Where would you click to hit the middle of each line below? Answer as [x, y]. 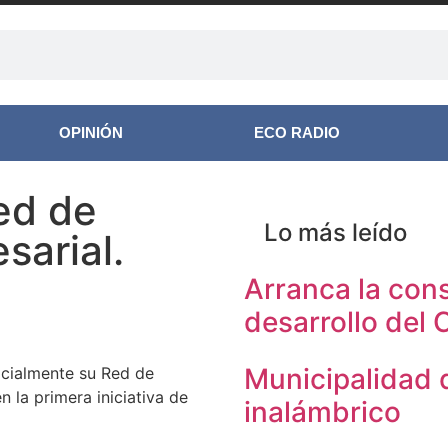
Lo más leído [335, 232]
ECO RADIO [297, 132]
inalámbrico [322, 412]
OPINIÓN [90, 132]
